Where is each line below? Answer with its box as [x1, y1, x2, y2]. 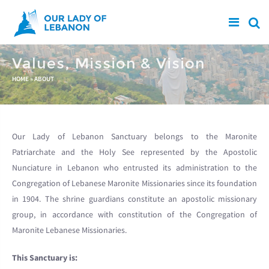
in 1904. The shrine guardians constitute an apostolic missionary [12, 193, 257, 204]
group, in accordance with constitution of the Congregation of [12, 209, 257, 220]
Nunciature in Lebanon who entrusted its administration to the [12, 162, 257, 173]
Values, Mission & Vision [12, 55, 205, 72]
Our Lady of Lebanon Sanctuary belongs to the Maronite [12, 131, 257, 142]
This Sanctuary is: [12, 252, 77, 263]
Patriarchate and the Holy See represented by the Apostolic [12, 147, 257, 157]
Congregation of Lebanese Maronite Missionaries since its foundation [12, 178, 257, 189]
